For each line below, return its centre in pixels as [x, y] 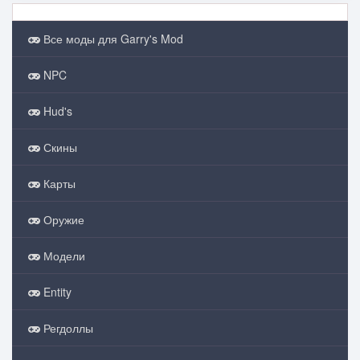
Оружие [62, 219]
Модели [63, 255]
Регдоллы [67, 327]
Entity [56, 291]
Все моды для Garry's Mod [112, 38]
